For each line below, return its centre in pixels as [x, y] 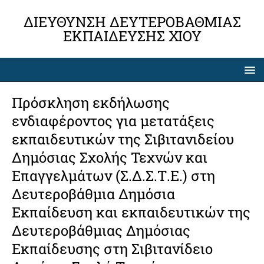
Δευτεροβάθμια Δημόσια [93, 194]
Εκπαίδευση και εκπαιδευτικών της [131, 212]
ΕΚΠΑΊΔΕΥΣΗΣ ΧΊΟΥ [132, 36]
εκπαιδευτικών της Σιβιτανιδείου [123, 139]
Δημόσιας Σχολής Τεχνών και [110, 157]
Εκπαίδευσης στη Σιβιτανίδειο [112, 249]
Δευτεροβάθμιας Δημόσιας [101, 230]
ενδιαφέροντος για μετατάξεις [113, 121]
